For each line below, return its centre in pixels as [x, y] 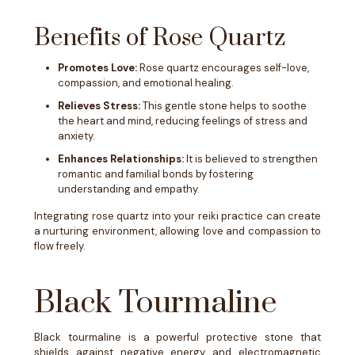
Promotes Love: [97, 68]
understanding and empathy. [129, 189]
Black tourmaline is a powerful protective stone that [177, 337]
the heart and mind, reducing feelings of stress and [183, 121]
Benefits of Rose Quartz [160, 38]
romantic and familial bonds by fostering [156, 174]
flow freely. [60, 246]
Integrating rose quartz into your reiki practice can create [177, 216]
